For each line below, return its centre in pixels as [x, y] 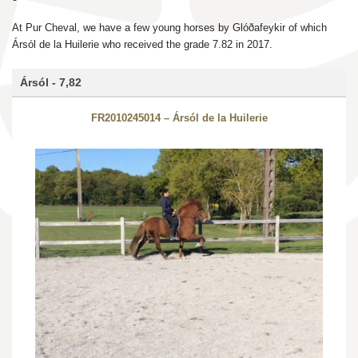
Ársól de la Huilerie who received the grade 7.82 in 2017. [142, 44]
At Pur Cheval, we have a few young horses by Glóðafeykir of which [169, 27]
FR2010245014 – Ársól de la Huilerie [179, 117]
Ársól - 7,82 [51, 82]
